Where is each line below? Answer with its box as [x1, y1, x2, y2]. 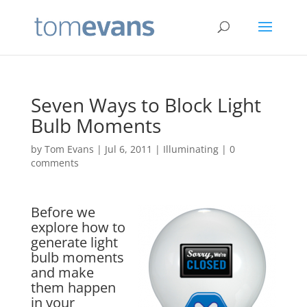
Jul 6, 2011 [104, 143, 152, 156]
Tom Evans [44, 143, 94, 156]
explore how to [30, 218, 125, 236]
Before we [30, 203, 95, 221]
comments [30, 156, 79, 169]
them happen [30, 278, 116, 297]
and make [30, 263, 94, 282]
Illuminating [162, 143, 219, 156]
